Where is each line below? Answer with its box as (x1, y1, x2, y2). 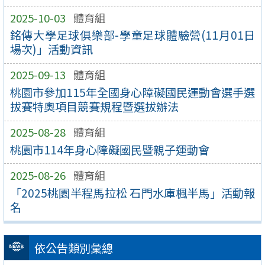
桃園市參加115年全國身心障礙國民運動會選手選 (9, 84, 256, 101)
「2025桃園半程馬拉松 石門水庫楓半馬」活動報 (9, 184, 256, 201)
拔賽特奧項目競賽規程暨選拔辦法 (9, 98, 179, 115)
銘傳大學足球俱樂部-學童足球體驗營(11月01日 (9, 27, 256, 44)
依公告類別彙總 (34, 240, 113, 257)
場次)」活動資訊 (9, 41, 93, 58)
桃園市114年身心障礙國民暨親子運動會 (9, 141, 209, 158)
